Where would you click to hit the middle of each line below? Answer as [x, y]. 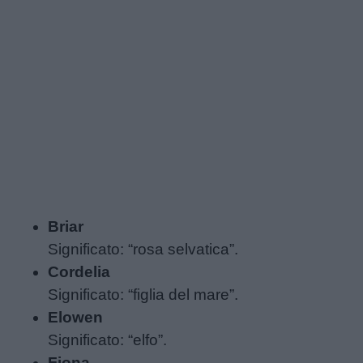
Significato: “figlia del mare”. [143, 294]
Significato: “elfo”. [108, 340]
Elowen [76, 317]
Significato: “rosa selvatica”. [143, 249]
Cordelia [79, 271]
